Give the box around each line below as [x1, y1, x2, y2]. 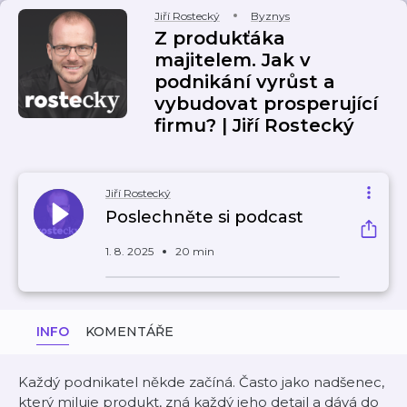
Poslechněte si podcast [105, 207, 303, 227]
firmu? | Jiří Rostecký [154, 114, 354, 136]
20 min [175, 244, 214, 258]
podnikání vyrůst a [154, 71, 335, 93]
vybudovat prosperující [154, 93, 378, 114]
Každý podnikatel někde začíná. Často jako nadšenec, [18, 373, 384, 391]
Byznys [251, 9, 290, 23]
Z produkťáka [154, 27, 285, 49]
